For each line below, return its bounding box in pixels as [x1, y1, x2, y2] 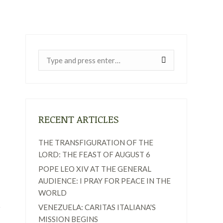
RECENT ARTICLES [38, 112, 119, 126]
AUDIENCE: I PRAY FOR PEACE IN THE [38, 176, 171, 185]
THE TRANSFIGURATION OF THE [38, 138, 153, 147]
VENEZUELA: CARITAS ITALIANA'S [38, 203, 156, 212]
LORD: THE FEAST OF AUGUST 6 [38, 150, 150, 159]
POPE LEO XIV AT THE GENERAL [38, 164, 151, 173]
